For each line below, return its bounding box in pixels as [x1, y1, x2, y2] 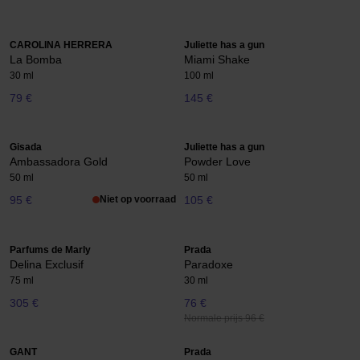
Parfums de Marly [10, 243, 91, 256]
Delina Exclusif [10, 257, 84, 271]
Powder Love [184, 155, 251, 169]
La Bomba [10, 52, 62, 66]
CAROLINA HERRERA [10, 39, 112, 51]
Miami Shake [184, 52, 250, 66]
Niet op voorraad [100, 194, 176, 206]
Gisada [10, 141, 42, 153]
